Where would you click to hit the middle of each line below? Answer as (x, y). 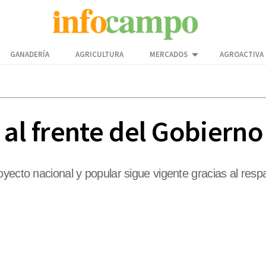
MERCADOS (169, 55)
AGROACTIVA (242, 55)
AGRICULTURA (99, 55)
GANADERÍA (30, 55)
